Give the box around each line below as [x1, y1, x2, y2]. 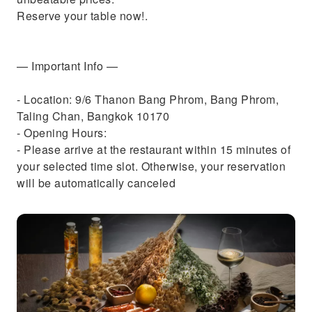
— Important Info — [17, 58, 118, 74]
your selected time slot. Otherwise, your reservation [17, 158, 286, 174]
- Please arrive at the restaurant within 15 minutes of [17, 141, 290, 157]
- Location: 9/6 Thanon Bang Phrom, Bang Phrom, [17, 91, 279, 107]
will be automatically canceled [17, 175, 175, 191]
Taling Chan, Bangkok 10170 [17, 108, 169, 124]
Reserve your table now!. [17, 8, 148, 24]
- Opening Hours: [17, 125, 107, 141]
